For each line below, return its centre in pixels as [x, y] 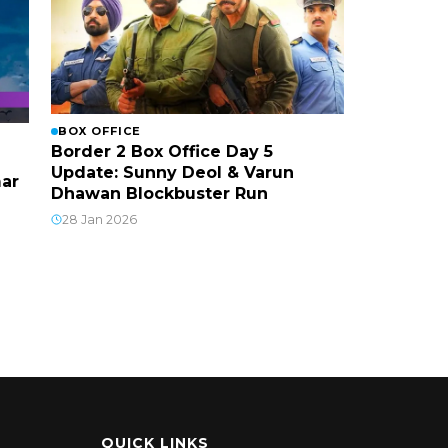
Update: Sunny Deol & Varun [172, 173]
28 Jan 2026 [99, 220]
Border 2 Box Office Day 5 [161, 152]
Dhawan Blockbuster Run [159, 194]
